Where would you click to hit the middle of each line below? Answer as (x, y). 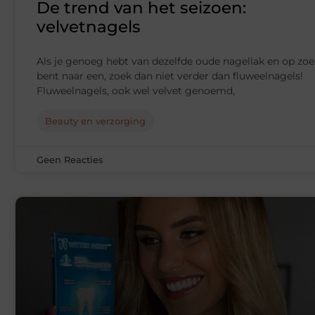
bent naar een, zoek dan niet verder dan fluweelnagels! (170, 76)
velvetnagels (89, 27)
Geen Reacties (70, 160)
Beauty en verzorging (95, 121)
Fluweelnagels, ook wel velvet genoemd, (136, 91)
